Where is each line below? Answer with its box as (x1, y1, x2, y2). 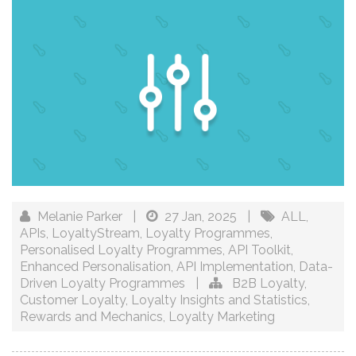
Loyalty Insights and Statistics (131, 292, 308, 308)
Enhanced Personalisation (20, 259, 171, 275)
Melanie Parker (37, 209, 122, 225)
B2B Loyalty (232, 276, 304, 292)
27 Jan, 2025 (164, 209, 240, 225)
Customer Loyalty (20, 292, 126, 308)
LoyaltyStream (52, 226, 140, 242)
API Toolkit (228, 242, 291, 258)
